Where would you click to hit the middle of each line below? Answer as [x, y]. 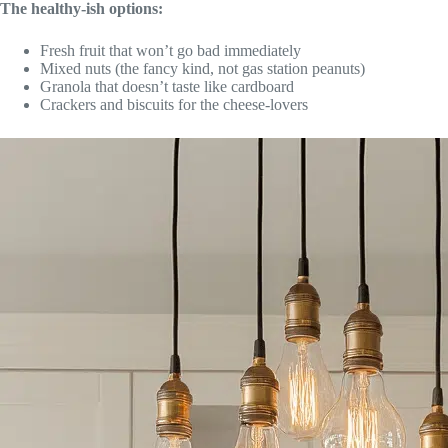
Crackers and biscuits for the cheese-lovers [174, 105]
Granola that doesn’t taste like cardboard [167, 87]
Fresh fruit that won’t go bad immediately [170, 51]
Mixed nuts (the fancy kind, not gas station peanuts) [202, 69]
